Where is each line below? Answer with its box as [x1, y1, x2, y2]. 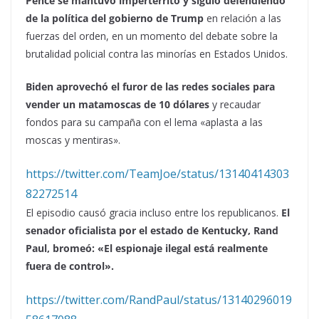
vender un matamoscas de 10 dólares [26, 98, 209, 112]
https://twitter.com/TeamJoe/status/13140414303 [26, 166, 289, 182]
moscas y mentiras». [26, 133, 120, 147]
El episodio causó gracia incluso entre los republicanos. [26, 206, 281, 220]
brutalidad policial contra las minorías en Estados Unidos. [26, 47, 288, 61]
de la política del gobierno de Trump [26, 11, 204, 26]
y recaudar [209, 98, 261, 112]
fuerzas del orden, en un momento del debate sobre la [26, 29, 278, 43]
